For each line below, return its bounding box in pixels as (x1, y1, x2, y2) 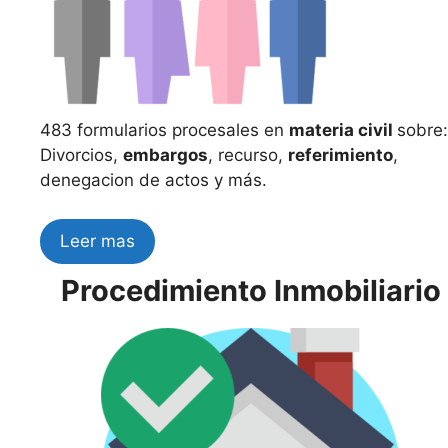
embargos (123, 145, 208, 165)
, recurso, (208, 145, 288, 165)
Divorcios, (40, 145, 123, 165)
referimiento (288, 145, 393, 165)
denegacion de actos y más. (40, 170, 267, 190)
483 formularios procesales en (40, 120, 289, 140)
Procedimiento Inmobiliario (60, 272, 441, 308)
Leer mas (60, 230, 135, 251)
